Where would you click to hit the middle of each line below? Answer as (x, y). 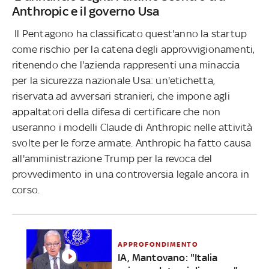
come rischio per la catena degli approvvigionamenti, (134, 49)
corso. (26, 189)
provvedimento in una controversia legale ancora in (131, 174)
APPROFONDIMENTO (158, 244)
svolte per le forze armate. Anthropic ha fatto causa (132, 143)
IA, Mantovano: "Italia (168, 257)
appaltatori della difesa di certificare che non (116, 111)
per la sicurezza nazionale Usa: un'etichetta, (114, 80)
